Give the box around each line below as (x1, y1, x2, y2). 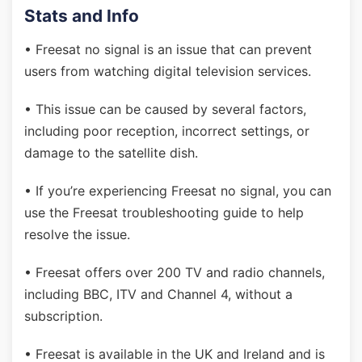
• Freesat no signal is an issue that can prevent (24, 41, 312, 57)
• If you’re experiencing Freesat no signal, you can (24, 183, 331, 199)
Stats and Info (24, 6, 139, 26)
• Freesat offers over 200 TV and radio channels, (24, 264, 325, 280)
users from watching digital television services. (24, 63, 311, 79)
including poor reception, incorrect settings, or (24, 123, 309, 139)
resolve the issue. (24, 226, 130, 242)
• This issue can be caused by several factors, (24, 101, 306, 117)
